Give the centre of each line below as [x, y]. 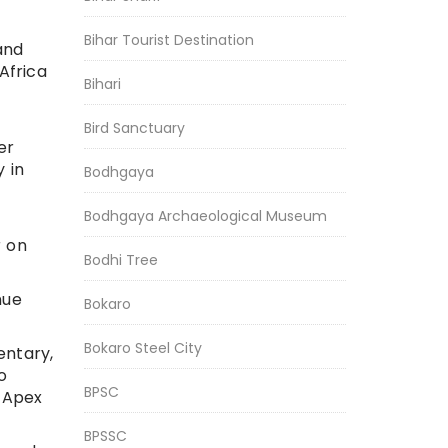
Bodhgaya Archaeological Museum [205, 216]
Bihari [102, 84]
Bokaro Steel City [142, 348]
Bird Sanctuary [134, 128]
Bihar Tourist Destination [168, 40]
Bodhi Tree [120, 260]
